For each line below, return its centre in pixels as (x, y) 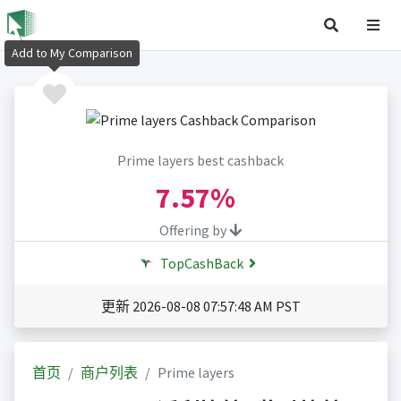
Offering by (194, 230)
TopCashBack (200, 264)
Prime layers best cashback (200, 161)
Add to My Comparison (72, 53)
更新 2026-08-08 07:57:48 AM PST (200, 307)
